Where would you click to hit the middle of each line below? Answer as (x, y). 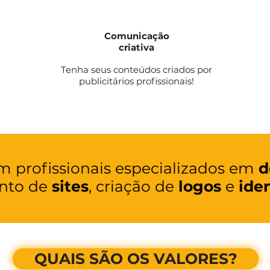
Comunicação (137, 36)
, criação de (133, 186)
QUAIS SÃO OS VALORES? (136, 259)
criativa (137, 47)
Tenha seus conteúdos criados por (137, 70)
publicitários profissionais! (137, 81)
